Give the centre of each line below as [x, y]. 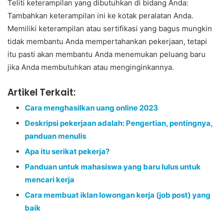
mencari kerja [50, 179]
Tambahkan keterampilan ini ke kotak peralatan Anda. [100, 15]
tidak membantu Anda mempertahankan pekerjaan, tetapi [107, 41]
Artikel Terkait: [42, 92]
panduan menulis [55, 136]
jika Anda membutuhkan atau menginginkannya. [91, 67]
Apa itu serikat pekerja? [67, 151]
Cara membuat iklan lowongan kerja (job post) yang [118, 195]
